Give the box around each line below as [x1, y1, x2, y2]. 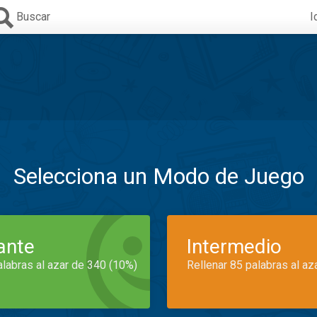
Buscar [16, 10, 50, 23]
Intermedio [187, 235, 282, 258]
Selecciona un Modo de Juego [13, 163, 304, 190]
